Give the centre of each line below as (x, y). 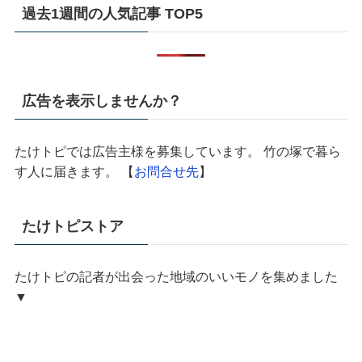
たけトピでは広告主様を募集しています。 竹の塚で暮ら (177, 152)
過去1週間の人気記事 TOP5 (112, 14)
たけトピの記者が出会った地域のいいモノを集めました (176, 277)
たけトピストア (72, 227)
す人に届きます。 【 (74, 172)
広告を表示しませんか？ (101, 101)
